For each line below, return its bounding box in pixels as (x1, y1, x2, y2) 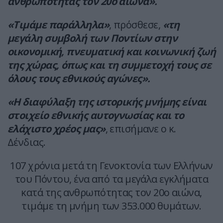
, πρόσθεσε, (109, 18, 163, 32)
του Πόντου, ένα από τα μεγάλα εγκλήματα (14, 172, 209, 186)
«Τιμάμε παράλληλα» (7, 18, 110, 32)
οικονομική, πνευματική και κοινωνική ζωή (7, 45, 216, 59)
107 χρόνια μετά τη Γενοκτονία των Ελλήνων (10, 159, 213, 173)
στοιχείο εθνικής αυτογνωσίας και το (7, 109, 184, 122)
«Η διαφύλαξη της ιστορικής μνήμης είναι (7, 95, 207, 109)
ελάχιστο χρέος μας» (7, 122, 106, 136)
